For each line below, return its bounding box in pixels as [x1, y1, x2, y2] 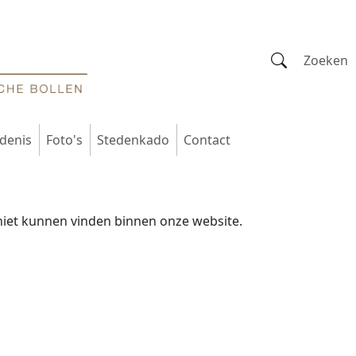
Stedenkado [97, 131, 169, 149]
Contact [184, 131, 230, 149]
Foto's [46, 131, 83, 149]
